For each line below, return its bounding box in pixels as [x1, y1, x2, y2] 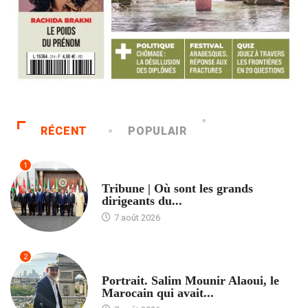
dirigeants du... [101, 194, 182, 208]
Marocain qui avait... [101, 286, 214, 300]
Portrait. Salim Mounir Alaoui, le [101, 274, 279, 288]
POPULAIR [128, 124, 187, 137]
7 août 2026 [111, 212, 160, 223]
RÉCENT [41, 124, 87, 137]
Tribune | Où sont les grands [101, 181, 253, 196]
